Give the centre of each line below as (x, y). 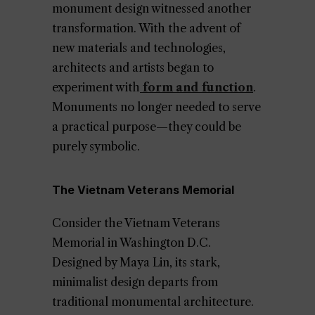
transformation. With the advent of (146, 28)
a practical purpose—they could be (147, 127)
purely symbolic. (96, 146)
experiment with (96, 87)
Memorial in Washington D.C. (131, 243)
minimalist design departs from (135, 282)
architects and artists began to (133, 67)
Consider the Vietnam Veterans (136, 223)
